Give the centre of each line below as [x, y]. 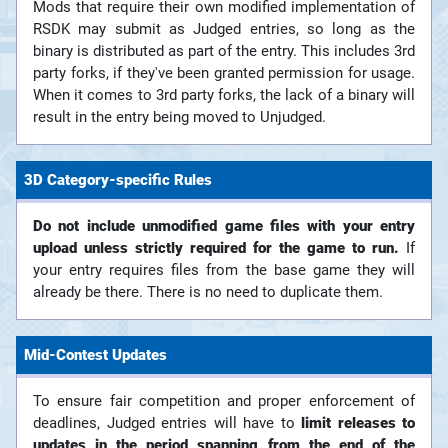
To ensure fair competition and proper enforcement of [224, 401]
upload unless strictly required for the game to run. [216, 248]
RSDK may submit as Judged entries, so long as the [224, 29]
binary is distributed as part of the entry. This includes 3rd [224, 51]
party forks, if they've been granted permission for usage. [224, 73]
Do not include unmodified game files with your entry [224, 226]
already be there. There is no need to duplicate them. [208, 292]
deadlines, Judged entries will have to [167, 423]
